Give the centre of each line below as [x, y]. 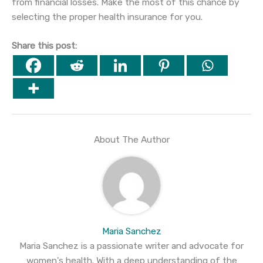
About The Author [131, 139]
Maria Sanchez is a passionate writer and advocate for [131, 246]
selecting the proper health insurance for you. [107, 17]
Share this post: [44, 46]
